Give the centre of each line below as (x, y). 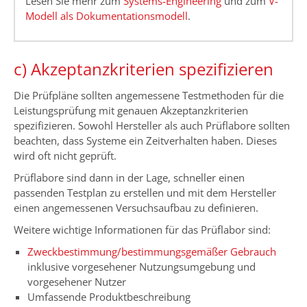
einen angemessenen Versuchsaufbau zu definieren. (136, 207)
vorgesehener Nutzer (77, 281)
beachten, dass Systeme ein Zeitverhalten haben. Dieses (145, 140)
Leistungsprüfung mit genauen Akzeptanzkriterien (131, 110)
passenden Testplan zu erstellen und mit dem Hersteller (145, 192)
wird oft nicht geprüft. (65, 155)
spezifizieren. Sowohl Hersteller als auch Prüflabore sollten (152, 125)
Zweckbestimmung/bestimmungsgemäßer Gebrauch (152, 251)
